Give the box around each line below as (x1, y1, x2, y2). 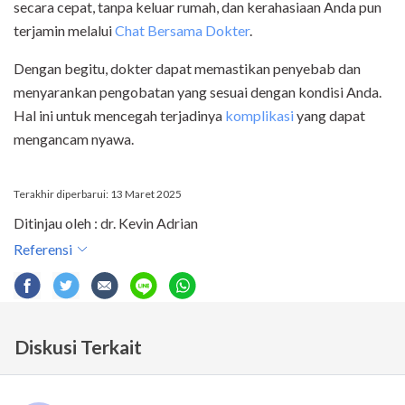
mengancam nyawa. (14, 129, 134, 147)
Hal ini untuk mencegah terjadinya (14, 106, 225, 124)
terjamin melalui (14, 21, 115, 39)
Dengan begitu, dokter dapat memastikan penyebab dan (14, 59, 361, 77)
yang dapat (294, 106, 365, 124)
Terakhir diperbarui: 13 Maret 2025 (14, 186, 182, 201)
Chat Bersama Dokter (115, 21, 250, 39)
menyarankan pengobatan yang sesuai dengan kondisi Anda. (14, 82, 381, 100)
